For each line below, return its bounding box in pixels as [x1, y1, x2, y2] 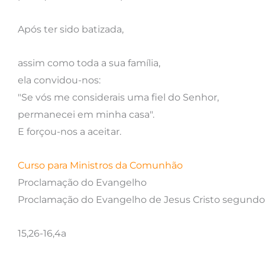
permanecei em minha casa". [18, 108, 154, 120]
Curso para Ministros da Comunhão [18, 159, 183, 171]
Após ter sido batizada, [18, 23, 126, 35]
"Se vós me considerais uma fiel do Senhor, [18, 91, 219, 103]
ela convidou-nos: [18, 74, 101, 86]
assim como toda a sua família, [18, 57, 160, 69]
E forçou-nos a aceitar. [18, 125, 121, 137]
